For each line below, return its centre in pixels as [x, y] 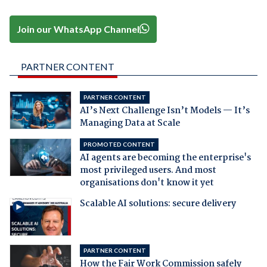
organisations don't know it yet [147, 183]
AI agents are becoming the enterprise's [165, 158]
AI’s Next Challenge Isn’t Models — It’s [164, 111]
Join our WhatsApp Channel [78, 29]
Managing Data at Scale [130, 124]
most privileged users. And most [148, 171]
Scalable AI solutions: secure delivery [158, 204]
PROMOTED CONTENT [119, 145]
